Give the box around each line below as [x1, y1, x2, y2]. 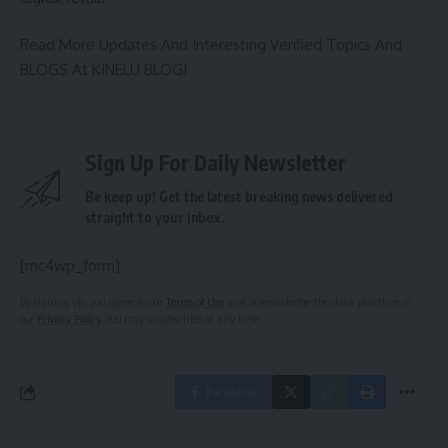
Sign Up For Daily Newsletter [85, 149, 346, 176]
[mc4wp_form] [20, 256, 120, 275]
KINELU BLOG [92, 60, 183, 79]
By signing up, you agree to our [20, 295, 166, 308]
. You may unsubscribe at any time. [100, 312, 262, 325]
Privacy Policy [37, 312, 100, 325]
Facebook [206, 385, 257, 398]
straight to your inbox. [85, 209, 224, 226]
